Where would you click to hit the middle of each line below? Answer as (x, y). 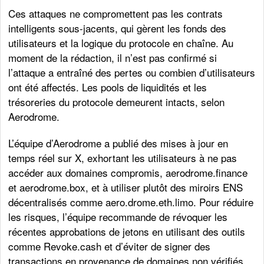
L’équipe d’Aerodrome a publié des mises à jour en (118, 143)
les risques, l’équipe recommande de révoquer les (118, 216)
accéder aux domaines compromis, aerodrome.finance (128, 172)
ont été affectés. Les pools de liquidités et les (108, 87)
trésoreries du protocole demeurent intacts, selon (117, 101)
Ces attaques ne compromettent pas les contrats (116, 13)
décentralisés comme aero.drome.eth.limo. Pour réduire (131, 202)
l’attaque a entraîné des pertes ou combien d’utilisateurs (132, 72)
